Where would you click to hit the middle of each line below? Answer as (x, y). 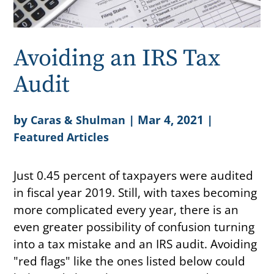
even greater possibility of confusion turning (134, 226)
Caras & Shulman (78, 120)
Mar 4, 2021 (171, 119)
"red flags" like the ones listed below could (130, 261)
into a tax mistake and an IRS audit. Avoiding (135, 243)
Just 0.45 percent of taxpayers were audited (134, 175)
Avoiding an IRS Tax (117, 58)
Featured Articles (61, 137)
